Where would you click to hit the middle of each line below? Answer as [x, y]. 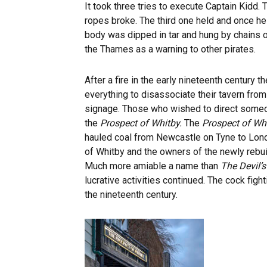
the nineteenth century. [131, 195]
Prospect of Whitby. [142, 123]
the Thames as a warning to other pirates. [170, 49]
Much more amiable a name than [153, 166]
